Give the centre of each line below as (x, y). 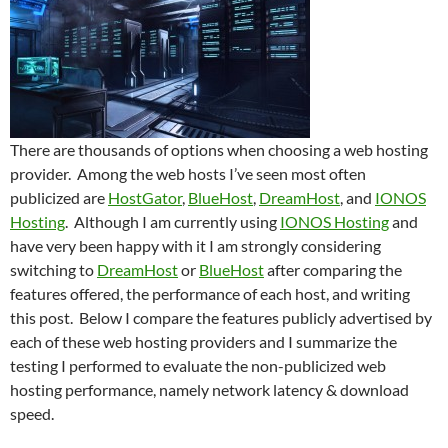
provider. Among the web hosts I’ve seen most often (188, 173)
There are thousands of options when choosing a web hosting (219, 149)
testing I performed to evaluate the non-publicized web (198, 365)
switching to (53, 269)
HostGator (145, 197)
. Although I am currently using (172, 221)
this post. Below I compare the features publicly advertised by (221, 317)
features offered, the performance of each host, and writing (210, 293)
